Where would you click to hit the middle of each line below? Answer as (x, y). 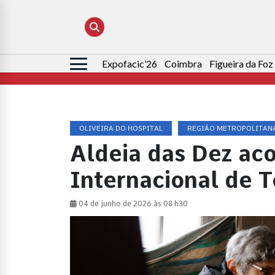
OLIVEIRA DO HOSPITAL (121, 129)
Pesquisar (91, 64)
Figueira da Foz (241, 64)
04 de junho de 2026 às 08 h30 (132, 204)
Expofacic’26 (130, 64)
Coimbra (183, 64)
